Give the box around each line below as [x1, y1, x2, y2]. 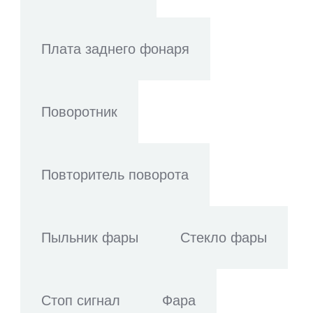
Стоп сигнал [41, 293, 120, 308]
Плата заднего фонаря [41, 41, 189, 57]
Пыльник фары [41, 230, 138, 245]
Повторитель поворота [41, 167, 189, 182]
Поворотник [41, 104, 117, 119]
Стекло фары [180, 230, 267, 245]
